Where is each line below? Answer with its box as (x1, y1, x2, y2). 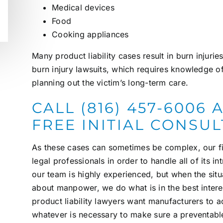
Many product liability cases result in (32, 51, 176, 61)
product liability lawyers (32, 196, 125, 207)
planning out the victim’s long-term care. (32, 78, 188, 88)
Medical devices (52, 2, 114, 13)
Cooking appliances (52, 29, 129, 40)
